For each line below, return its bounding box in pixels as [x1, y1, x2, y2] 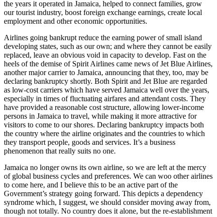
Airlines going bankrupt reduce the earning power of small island [4, 33, 202, 42]
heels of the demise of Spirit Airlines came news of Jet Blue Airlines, [4, 59, 213, 68]
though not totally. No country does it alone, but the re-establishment [4, 206, 212, 215]
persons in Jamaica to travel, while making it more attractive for [4, 111, 197, 120]
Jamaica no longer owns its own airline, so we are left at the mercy [4, 163, 206, 171]
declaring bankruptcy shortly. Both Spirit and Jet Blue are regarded [4, 77, 207, 85]
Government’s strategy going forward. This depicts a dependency [4, 189, 203, 198]
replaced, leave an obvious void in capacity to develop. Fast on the [4, 50, 206, 59]
